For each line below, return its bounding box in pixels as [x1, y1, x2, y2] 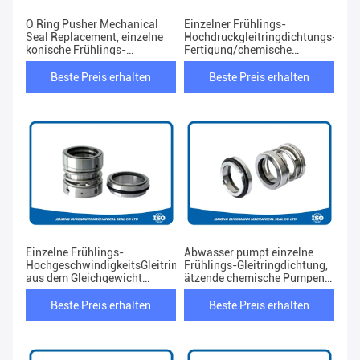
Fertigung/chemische [184, 43, 292, 57]
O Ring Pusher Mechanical [26, 18, 158, 31]
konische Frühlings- [26, 43, 126, 57]
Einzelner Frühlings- [184, 18, 286, 31]
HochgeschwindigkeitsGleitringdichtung [26, 259, 229, 272]
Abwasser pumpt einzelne [184, 246, 313, 260]
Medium [26, 297, 67, 311]
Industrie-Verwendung [184, 56, 297, 70]
